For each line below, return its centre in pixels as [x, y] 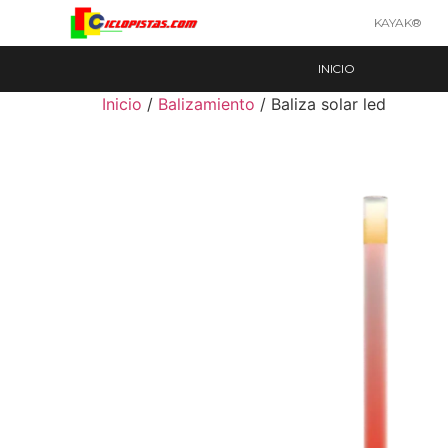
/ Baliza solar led [320, 104]
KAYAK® [397, 22]
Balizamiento [206, 104]
